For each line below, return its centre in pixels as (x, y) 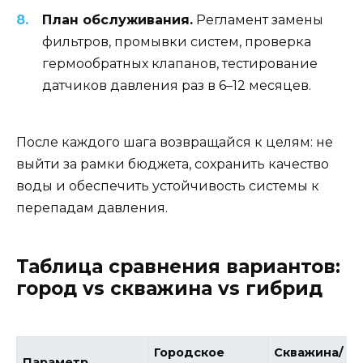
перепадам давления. (92, 207)
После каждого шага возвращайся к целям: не (175, 142)
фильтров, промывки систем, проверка (177, 41)
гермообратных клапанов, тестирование (180, 63)
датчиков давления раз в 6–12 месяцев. (177, 85)
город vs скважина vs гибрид (169, 288)
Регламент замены (258, 19)
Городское (190, 352)
